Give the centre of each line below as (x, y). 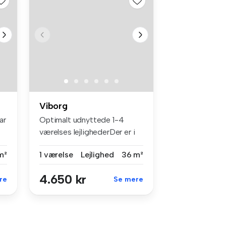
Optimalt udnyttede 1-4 (82, 120)
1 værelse (56, 154)
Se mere (128, 179)
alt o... (49, 144)
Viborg (53, 106)
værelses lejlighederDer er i (87, 132)
